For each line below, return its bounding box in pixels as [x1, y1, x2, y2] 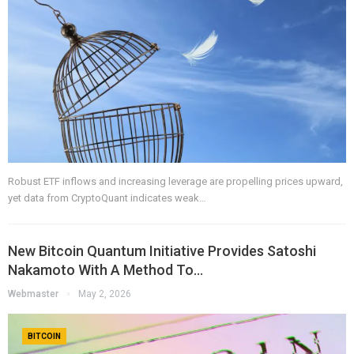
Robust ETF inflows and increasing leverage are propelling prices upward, [8, 175, 343, 187]
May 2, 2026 [78, 288, 131, 299]
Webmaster [8, 288, 61, 299]
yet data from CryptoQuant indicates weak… [8, 191, 206, 204]
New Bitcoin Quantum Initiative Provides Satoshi [8, 242, 316, 259]
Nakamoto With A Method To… [8, 261, 203, 278]
